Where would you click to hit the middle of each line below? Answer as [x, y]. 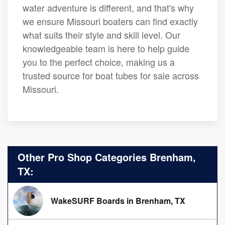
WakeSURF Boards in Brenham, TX [118, 201]
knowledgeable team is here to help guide [106, 48]
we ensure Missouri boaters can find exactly [110, 21]
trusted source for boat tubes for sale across [111, 76]
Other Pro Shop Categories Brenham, [107, 157]
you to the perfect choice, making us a [99, 62]
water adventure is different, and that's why [108, 8]
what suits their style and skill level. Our [101, 35]
